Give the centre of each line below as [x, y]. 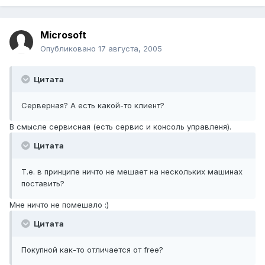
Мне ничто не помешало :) [59, 205]
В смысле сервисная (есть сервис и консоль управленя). [120, 127]
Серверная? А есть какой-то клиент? [95, 106]
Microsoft [63, 35]
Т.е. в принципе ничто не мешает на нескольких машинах [132, 172]
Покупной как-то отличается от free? [95, 250]
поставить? [45, 184]
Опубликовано [69, 49]
